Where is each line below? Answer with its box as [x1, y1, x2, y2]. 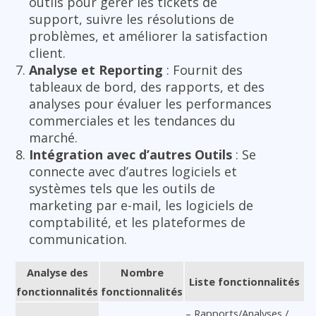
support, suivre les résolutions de [29, 10, 234, 28]
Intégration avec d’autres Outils [29, 145, 232, 163]
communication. [29, 230, 127, 248]
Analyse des [26, 265, 88, 279]
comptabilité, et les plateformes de [29, 213, 245, 231]
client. [29, 44, 66, 61]
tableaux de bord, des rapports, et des [29, 78, 265, 95]
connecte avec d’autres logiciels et [29, 162, 237, 180]
